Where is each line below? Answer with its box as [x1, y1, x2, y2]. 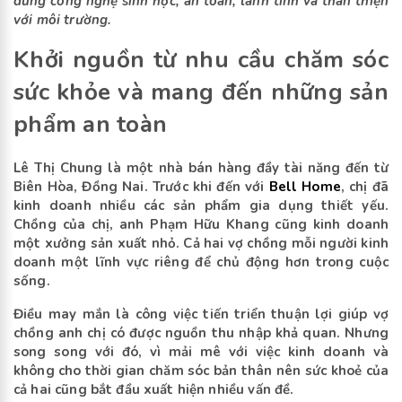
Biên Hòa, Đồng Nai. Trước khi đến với [13, 178, 269, 197]
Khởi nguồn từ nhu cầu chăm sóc [13, 44, 389, 76]
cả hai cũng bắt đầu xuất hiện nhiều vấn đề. [13, 380, 294, 399]
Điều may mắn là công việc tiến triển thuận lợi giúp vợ [13, 305, 389, 324]
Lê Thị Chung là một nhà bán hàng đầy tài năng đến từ [13, 159, 389, 178]
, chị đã [340, 178, 389, 197]
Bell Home [268, 178, 341, 197]
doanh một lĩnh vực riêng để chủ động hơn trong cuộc [13, 253, 389, 272]
